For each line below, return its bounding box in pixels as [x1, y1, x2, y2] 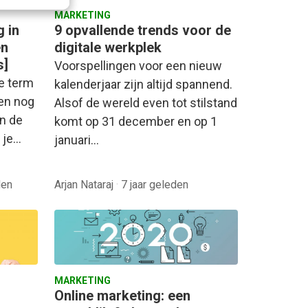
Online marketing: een [54, 287, 190, 304]
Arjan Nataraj [54, 177, 116, 191]
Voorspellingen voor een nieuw [54, 58, 222, 73]
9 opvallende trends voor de [54, 21, 231, 38]
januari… [54, 132, 99, 147]
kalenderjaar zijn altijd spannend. [54, 76, 232, 91]
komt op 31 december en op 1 [54, 113, 217, 129]
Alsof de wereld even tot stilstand [54, 95, 237, 110]
